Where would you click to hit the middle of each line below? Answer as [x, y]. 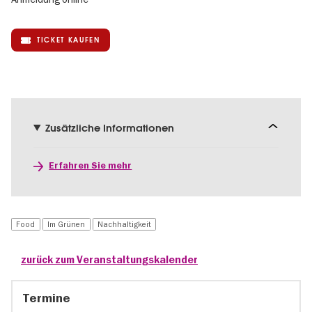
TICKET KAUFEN [69, 40]
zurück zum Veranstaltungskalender [109, 260]
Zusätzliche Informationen [109, 127]
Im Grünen [67, 225]
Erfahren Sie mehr [91, 165]
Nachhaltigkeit [124, 225]
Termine [47, 299]
